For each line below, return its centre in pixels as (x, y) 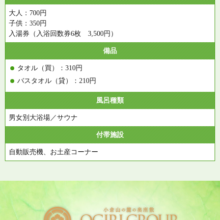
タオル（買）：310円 (50, 68)
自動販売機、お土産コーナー (54, 152)
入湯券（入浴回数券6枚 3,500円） (63, 33)
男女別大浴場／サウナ (43, 117)
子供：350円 (28, 23)
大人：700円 (28, 13)
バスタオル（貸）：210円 (56, 81)
